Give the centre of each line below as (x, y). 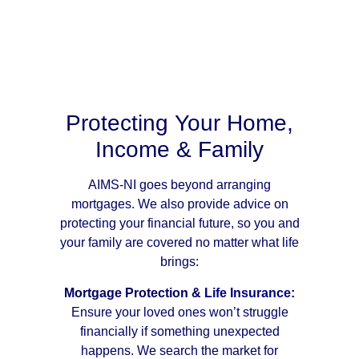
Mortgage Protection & (134, 292)
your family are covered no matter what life (179, 243)
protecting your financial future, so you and (179, 224)
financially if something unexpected (179, 331)
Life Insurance (248, 292)
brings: (179, 262)
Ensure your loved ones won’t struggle (179, 312)
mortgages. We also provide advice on (179, 204)
